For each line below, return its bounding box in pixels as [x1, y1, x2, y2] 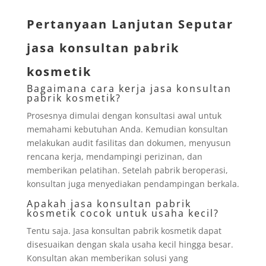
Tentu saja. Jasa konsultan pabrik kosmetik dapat [26, 224, 221, 236]
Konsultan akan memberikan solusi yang [26, 252, 188, 264]
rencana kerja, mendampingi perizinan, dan [26, 150, 202, 162]
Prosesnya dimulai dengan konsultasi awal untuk [26, 109, 221, 121]
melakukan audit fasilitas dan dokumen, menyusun [26, 137, 231, 148]
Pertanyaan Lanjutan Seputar [26, 15, 233, 32]
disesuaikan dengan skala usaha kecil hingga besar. [26, 238, 233, 250]
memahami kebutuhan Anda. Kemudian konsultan [26, 123, 228, 135]
